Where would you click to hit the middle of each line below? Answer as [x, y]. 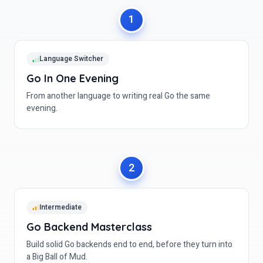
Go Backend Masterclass [89, 227]
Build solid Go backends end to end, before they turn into [129, 244]
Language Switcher [71, 59]
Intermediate [60, 207]
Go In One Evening [73, 79]
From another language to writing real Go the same [118, 96]
